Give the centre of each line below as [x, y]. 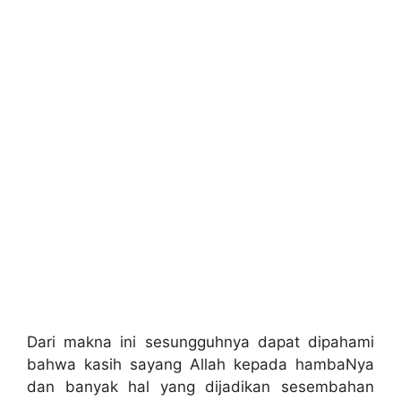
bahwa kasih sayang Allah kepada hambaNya [200, 365]
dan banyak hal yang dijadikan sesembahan [200, 387]
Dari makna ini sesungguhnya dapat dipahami [200, 342]
